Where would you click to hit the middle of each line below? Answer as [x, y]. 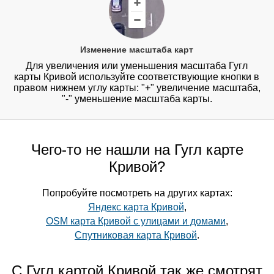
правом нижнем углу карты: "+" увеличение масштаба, [137, 88]
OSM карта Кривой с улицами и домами [136, 221]
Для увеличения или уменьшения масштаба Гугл [137, 66]
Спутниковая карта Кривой [136, 235]
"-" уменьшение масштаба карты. [137, 99]
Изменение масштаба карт [137, 50]
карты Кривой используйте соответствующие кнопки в [137, 77]
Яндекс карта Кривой [136, 207]
